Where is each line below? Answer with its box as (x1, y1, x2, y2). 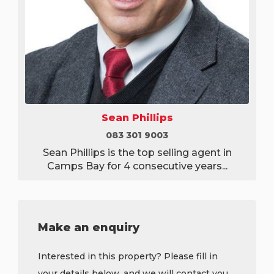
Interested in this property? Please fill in (38, 251, 218, 262)
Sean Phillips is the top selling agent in (42, 147, 232, 159)
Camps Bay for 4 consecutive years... (46, 160, 228, 172)
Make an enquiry (38, 221, 139, 235)
